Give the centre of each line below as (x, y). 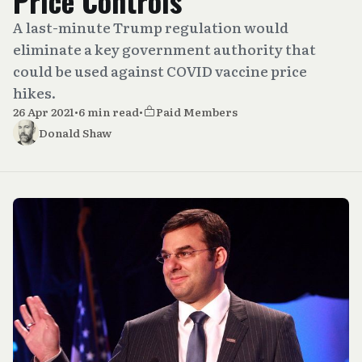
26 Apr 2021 (44, 112)
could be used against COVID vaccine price (160, 71)
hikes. (34, 93)
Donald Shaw (75, 133)
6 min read (109, 112)
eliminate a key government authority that (164, 49)
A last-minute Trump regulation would (151, 27)
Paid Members (197, 112)
